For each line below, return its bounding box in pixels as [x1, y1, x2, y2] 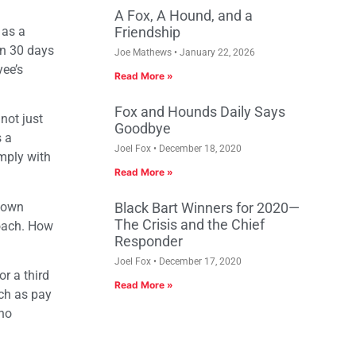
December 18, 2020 [157, 143, 242, 155]
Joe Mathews [114, 47, 174, 59]
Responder [114, 233, 183, 250]
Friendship [114, 24, 180, 41]
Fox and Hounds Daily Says [114, 103, 285, 121]
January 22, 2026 [177, 47, 255, 59]
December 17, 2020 [157, 256, 242, 268]
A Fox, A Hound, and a [114, 7, 253, 25]
